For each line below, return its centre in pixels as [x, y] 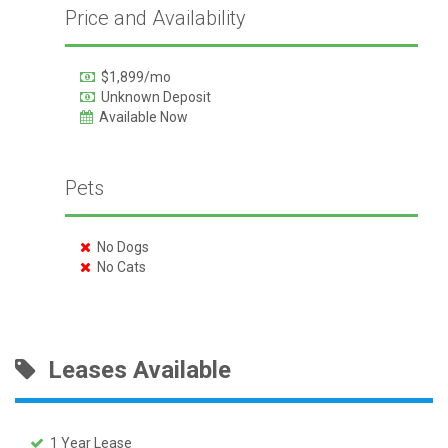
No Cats [118, 266]
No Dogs [119, 246]
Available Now [140, 116]
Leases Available [133, 369]
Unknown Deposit [152, 96]
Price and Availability [155, 17]
